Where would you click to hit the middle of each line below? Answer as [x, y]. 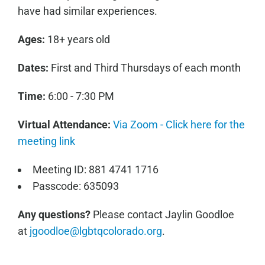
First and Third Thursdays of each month [144, 68]
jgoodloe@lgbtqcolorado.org [96, 231]
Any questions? [54, 214]
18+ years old [77, 39]
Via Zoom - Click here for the [179, 125]
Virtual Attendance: [65, 125]
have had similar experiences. [87, 11]
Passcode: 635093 [75, 186]
